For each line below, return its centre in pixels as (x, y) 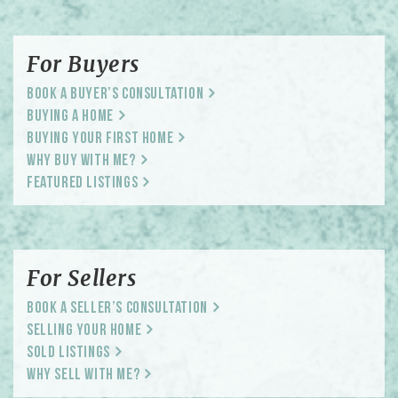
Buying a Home (70, 117)
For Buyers (83, 65)
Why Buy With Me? (81, 162)
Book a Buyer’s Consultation (115, 95)
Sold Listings (68, 354)
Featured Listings (83, 184)
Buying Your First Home (100, 139)
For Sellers (82, 279)
